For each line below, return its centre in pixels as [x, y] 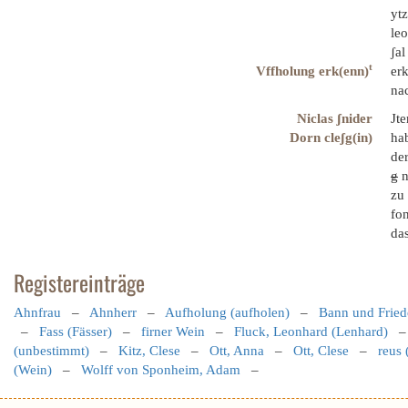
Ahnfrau [37, 312]
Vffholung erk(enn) [312, 71]
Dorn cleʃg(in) [331, 138]
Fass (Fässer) [76, 331]
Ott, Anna [237, 351]
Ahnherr [113, 312]
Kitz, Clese [149, 351]
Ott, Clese [321, 351]
